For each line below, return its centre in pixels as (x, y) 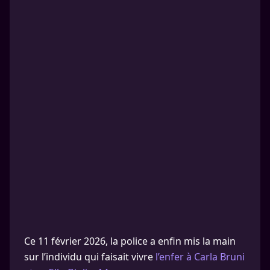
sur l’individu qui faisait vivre (90, 257)
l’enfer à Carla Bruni (200, 257)
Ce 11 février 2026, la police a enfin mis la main (130, 241)
